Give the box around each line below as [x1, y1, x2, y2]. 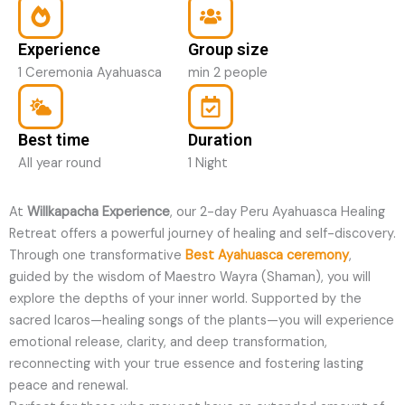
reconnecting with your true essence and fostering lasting [9, 355, 363, 373]
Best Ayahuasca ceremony [185, 247, 349, 265]
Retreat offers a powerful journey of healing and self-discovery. [9, 225, 396, 243]
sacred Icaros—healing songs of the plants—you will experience [9, 312, 394, 330]
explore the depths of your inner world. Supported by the [9, 290, 362, 308]
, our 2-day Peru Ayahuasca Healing [170, 203, 385, 221]
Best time [18, 130, 89, 150]
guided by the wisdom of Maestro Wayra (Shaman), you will [9, 268, 371, 287]
